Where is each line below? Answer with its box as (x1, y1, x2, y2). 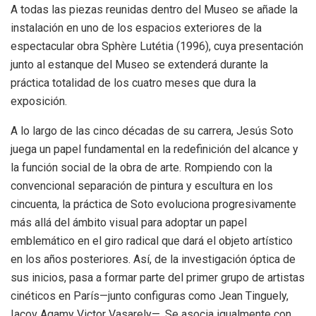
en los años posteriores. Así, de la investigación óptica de (11, 252, 296, 266)
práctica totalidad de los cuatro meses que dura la (11, 75, 256, 90)
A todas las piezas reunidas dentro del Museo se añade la (11, 2, 298, 16)
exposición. (11, 94, 67, 108)
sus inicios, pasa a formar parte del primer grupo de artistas (11, 270, 305, 284)
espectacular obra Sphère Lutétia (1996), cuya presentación (11, 39, 303, 53)
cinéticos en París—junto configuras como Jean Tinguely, (11, 288, 288, 303)
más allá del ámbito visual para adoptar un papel (11, 215, 247, 229)
